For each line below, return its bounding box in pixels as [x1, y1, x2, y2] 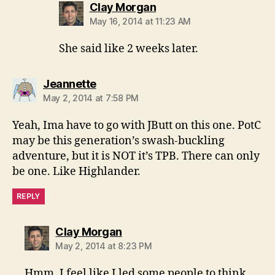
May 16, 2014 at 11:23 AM [89, 16, 192, 27]
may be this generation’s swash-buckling [12, 134, 225, 149]
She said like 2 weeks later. [58, 42, 198, 56]
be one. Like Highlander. [12, 165, 141, 179]
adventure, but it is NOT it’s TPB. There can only [12, 149, 260, 164]
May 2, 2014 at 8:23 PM [55, 241, 152, 252]
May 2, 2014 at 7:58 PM [43, 93, 139, 104]
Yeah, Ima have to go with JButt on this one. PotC [12, 118, 261, 133]
